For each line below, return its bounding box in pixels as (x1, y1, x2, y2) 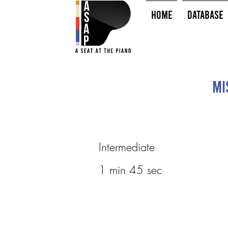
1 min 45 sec (98, 162, 162, 178)
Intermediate (98, 139, 155, 155)
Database (187, 8, 223, 21)
